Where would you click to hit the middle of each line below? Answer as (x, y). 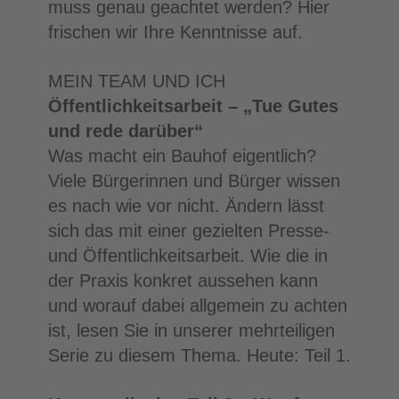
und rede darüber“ (125, 130)
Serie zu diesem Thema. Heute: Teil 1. (199, 355)
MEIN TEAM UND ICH (136, 81)
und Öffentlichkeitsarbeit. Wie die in (187, 255)
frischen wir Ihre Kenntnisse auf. (175, 32)
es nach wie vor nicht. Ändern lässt (186, 205)
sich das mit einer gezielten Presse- (188, 230)
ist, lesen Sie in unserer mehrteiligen (191, 330)
